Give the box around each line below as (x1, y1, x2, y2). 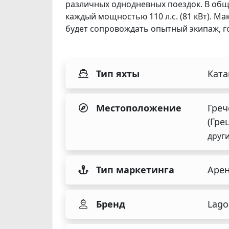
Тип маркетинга (96, 163, 174, 176)
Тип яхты (96, 67, 140, 80)
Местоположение (96, 101, 181, 114)
